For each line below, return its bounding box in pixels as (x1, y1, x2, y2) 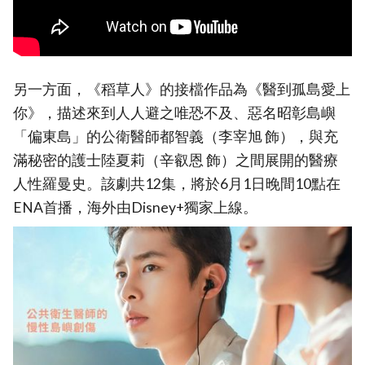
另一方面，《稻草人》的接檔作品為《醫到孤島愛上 (13, 80, 350, 98)
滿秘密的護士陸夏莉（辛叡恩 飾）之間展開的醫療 (13, 151, 338, 169)
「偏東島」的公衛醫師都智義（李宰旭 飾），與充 (13, 127, 338, 145)
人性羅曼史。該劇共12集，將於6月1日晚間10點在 (13, 174, 341, 192)
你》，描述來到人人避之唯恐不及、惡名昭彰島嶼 (13, 103, 336, 121)
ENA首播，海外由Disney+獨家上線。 (13, 198, 257, 216)
